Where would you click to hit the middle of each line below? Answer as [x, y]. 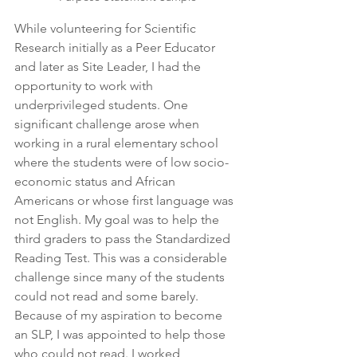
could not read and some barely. [108, 296]
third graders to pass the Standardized [124, 239]
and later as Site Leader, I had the [109, 67]
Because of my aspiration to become [120, 315]
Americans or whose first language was [126, 200]
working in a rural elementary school [118, 143]
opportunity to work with [85, 86]
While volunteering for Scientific [107, 28]
